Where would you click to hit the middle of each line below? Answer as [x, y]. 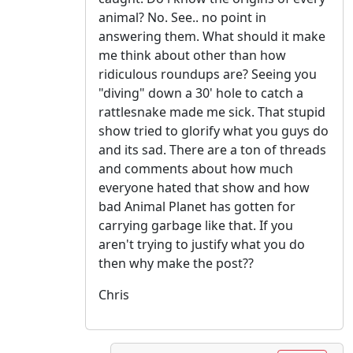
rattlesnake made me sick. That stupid [212, 112]
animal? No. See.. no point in [182, 18]
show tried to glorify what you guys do [214, 131]
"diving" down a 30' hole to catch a [201, 93]
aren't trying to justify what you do [202, 245]
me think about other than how [192, 56]
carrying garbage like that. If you [196, 226]
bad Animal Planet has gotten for [197, 207]
